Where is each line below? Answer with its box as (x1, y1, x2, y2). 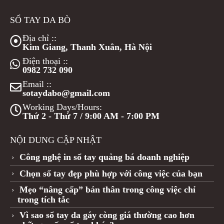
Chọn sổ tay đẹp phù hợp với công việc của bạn (19, 168, 202, 178)
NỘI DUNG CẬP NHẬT (10, 134, 101, 145)
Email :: (22, 78, 51, 89)
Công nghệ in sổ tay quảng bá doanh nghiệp (19, 151, 189, 162)
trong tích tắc (17, 194, 69, 205)
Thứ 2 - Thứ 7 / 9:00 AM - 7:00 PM (22, 110, 159, 121)
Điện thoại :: (22, 55, 68, 66)
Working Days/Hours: (22, 101, 102, 112)
